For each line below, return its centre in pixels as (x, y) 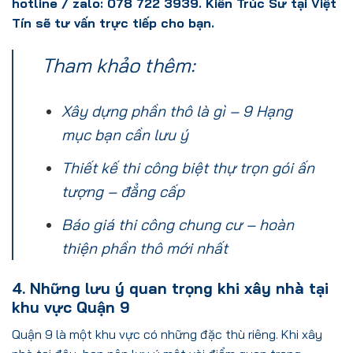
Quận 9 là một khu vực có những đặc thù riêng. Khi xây (167, 334)
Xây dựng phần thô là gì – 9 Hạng (176, 111)
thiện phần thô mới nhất (144, 248)
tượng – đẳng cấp (123, 191)
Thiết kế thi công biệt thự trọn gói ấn (188, 167)
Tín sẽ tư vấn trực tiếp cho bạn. (113, 22)
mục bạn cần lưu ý (124, 135)
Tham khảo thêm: (118, 65)
